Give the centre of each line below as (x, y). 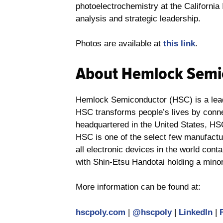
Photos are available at (119, 44)
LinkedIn (196, 212)
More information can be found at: (138, 187)
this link (179, 44)
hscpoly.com (101, 212)
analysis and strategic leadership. (139, 18)
